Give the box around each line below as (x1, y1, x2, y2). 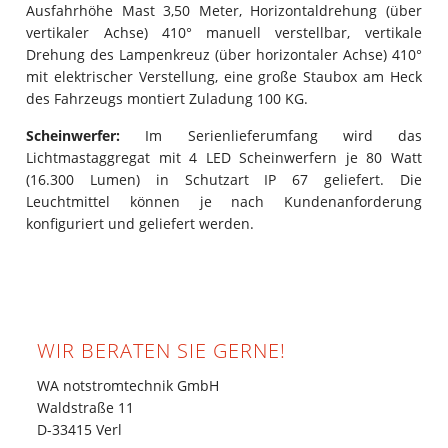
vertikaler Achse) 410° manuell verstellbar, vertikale (26, 22, 422, 42)
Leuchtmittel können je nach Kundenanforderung (26, 191, 422, 211)
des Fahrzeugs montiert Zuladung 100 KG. (26, 88, 309, 108)
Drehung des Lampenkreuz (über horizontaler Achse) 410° (26, 44, 422, 64)
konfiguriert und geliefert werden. (26, 213, 255, 233)
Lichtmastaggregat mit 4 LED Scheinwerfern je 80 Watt (26, 147, 422, 167)
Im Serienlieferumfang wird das (120, 125, 422, 145)
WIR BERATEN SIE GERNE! (37, 336, 287, 364)
